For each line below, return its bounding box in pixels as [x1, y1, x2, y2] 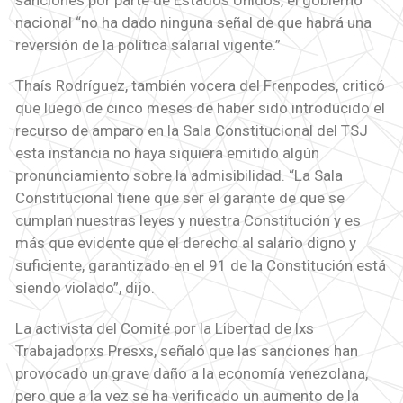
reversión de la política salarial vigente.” [14, 36, 281, 55]
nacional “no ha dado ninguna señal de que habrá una [14, 13, 372, 32]
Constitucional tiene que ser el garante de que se [14, 189, 345, 208]
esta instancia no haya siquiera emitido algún [14, 144, 319, 163]
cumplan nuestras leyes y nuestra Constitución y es [14, 211, 361, 230]
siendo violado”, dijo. [14, 279, 155, 298]
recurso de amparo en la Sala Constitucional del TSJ [14, 121, 368, 140]
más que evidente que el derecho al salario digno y [14, 234, 356, 253]
